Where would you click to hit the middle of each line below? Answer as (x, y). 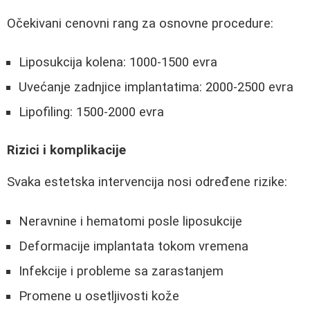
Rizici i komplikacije (66, 150)
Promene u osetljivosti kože (99, 297)
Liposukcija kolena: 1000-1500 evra (118, 63)
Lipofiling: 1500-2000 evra (91, 112)
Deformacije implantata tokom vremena (134, 247)
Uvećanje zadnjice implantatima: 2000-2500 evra (156, 88)
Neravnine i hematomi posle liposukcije (130, 222)
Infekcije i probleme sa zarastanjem (121, 272)
